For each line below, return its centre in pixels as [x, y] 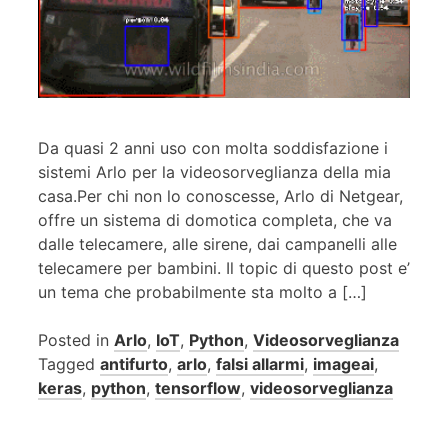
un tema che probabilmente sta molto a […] [202, 292]
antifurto [134, 364]
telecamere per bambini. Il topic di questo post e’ [224, 268]
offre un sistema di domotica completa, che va [215, 220]
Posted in [76, 340]
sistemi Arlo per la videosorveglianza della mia [214, 172]
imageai [343, 364]
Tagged [69, 364]
